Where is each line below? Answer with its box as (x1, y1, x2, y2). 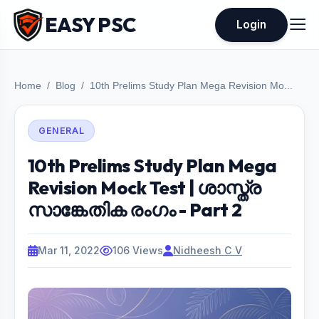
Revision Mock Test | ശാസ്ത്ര (28, 176, 261, 199)
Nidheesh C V (173, 244, 242, 256)
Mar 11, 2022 (38, 244, 100, 256)
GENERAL (38, 125, 85, 136)
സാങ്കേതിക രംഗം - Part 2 (28, 198, 242, 221)
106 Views (113, 244, 163, 256)
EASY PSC (45, 11, 136, 37)
